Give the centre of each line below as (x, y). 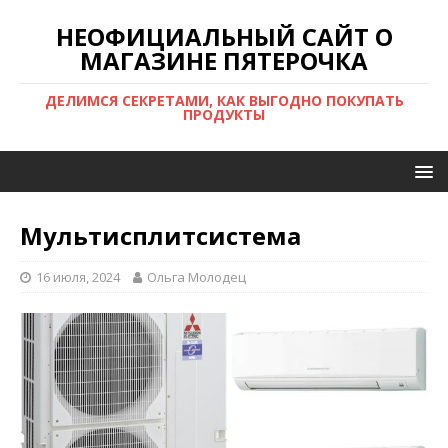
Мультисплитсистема (160, 235)
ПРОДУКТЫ (224, 114)
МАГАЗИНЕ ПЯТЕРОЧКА (224, 60)
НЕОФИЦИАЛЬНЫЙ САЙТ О (224, 36)
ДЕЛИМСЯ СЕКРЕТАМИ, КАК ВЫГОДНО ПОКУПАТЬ (224, 100)
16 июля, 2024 (78, 277)
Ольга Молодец (196, 277)
